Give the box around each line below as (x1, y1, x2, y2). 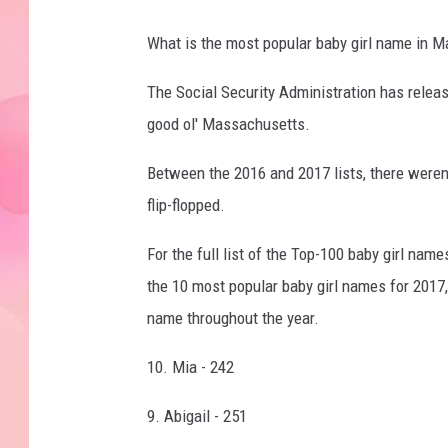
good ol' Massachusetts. (147, 113, 310, 134)
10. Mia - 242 (147, 356, 234, 377)
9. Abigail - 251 (147, 405, 247, 426)
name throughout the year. (147, 307, 319, 328)
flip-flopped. (147, 194, 225, 215)
